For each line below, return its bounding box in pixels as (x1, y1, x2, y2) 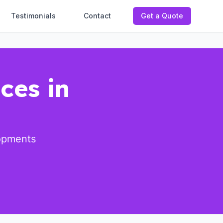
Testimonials (11, 11, 56, 20)
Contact (84, 11, 111, 20)
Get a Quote (141, 11, 183, 20)
